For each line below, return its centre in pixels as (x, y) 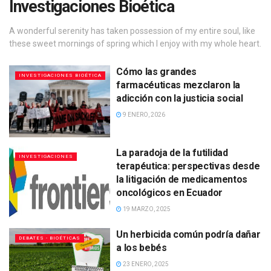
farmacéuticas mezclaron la (178, 85)
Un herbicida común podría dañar (188, 234)
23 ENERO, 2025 (145, 264)
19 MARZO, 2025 (146, 209)
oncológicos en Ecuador (170, 193)
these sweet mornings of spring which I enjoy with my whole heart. (135, 43)
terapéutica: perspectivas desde (188, 166)
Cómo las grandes (157, 71)
